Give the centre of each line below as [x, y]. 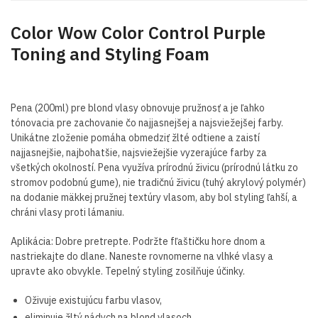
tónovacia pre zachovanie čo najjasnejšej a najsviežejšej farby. [147, 123]
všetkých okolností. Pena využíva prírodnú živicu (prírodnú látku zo [154, 168]
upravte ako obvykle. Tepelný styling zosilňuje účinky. [128, 271]
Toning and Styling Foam [110, 54]
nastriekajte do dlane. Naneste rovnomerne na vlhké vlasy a [142, 256]
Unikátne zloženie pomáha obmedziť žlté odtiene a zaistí [135, 138]
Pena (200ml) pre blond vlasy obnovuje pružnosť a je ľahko [138, 108]
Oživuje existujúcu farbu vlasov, [93, 300]
